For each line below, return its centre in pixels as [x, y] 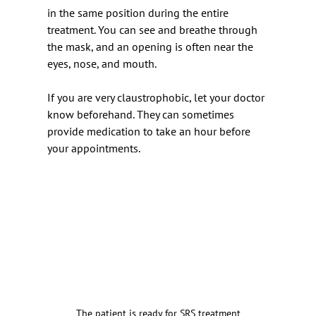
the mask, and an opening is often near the [152, 47]
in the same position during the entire [139, 13]
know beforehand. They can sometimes [142, 114]
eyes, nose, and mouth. [102, 63]
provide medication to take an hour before [150, 131]
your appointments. [94, 148]
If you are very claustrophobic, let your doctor [157, 97]
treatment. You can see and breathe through [154, 30]
